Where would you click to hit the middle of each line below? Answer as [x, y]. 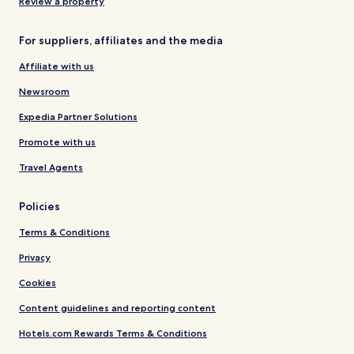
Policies [40, 207]
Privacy [35, 258]
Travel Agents [51, 168]
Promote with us [57, 142]
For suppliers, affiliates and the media [121, 41]
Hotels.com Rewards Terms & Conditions [113, 333]
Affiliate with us [56, 66]
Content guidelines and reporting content [117, 308]
